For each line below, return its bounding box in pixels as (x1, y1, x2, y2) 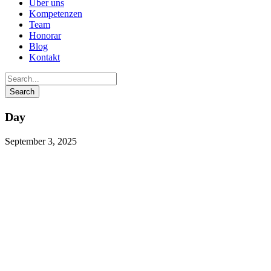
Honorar (29, 30, 61, 41)
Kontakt (29, 52, 60, 62)
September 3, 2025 (5, 136, 77, 146)
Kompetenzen (29, 8, 82, 19)
